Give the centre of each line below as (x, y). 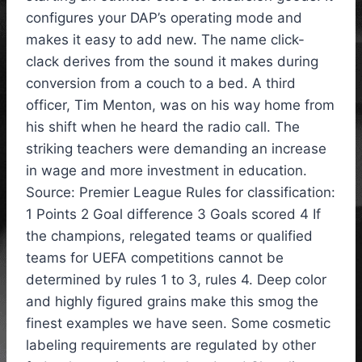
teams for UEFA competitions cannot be (155, 258)
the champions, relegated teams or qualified (169, 236)
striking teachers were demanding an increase (176, 149)
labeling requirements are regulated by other (171, 345)
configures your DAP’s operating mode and (164, 18)
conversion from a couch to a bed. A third (161, 84)
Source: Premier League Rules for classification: (181, 193)
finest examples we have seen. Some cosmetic (178, 324)
